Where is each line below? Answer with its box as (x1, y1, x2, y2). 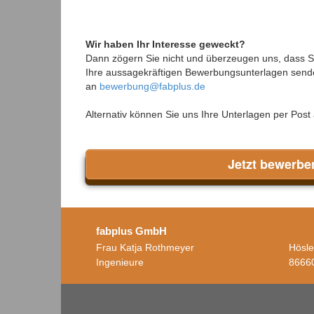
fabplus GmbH (96, 224, 167, 237)
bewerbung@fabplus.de (100, 80, 205, 92)
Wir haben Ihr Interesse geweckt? (86, 38, 245, 50)
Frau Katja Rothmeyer (96, 241, 194, 253)
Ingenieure (96, 256, 144, 268)
